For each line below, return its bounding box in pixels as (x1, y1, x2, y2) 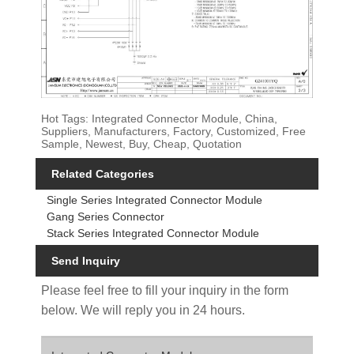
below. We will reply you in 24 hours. (41, 303, 246, 318)
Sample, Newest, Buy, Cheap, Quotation (41, 137, 243, 150)
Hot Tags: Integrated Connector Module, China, (41, 111, 278, 125)
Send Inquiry (51, 254, 120, 267)
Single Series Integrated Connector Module (47, 194, 263, 207)
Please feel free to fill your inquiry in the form (41, 284, 289, 298)
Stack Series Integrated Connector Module (47, 227, 260, 240)
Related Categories (51, 167, 154, 180)
